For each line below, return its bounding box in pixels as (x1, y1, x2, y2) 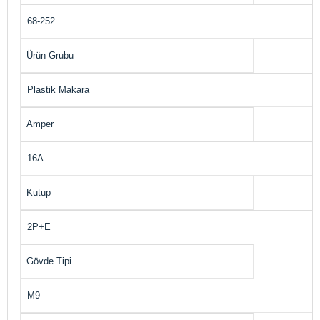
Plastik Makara (27, 84, 89, 95)
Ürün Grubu (26, 50, 74, 61)
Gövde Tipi (26, 256, 71, 266)
